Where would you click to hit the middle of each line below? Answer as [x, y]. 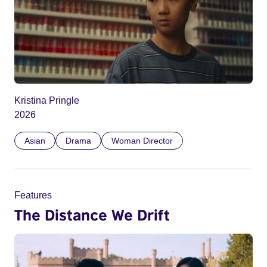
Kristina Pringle [47, 100]
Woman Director [142, 140]
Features [33, 195]
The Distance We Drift [92, 214]
